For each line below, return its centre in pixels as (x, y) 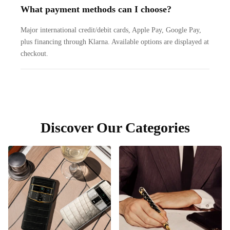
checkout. (34, 54)
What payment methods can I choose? (96, 9)
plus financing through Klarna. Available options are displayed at (115, 42)
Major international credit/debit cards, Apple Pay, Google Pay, (111, 30)
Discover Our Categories (115, 128)
